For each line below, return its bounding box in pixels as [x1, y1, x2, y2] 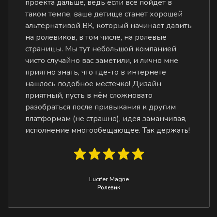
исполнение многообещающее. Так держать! [25, 124, 190, 136]
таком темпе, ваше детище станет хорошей [25, 8, 183, 19]
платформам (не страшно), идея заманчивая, [25, 113, 187, 124]
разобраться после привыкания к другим [25, 101, 176, 112]
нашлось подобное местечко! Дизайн [25, 78, 162, 89]
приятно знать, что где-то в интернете [25, 66, 167, 77]
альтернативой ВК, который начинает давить [25, 20, 192, 31]
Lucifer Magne [89, 174, 129, 184]
